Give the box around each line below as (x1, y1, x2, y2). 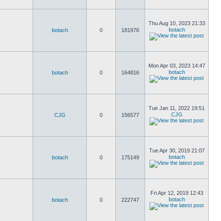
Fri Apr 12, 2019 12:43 (150, 190, 203, 196)
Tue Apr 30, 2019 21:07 (148, 147, 205, 153)
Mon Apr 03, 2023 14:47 (148, 63, 205, 69)
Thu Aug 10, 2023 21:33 (148, 20, 205, 26)
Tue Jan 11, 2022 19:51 (148, 105, 205, 111)
